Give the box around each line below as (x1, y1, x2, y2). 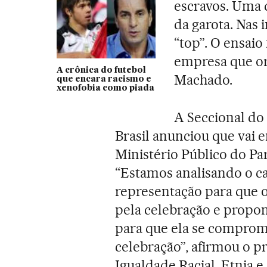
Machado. (174, 71, 233, 88)
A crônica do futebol (56, 66, 146, 74)
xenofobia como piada (56, 83, 154, 92)
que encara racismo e (56, 74, 151, 83)
